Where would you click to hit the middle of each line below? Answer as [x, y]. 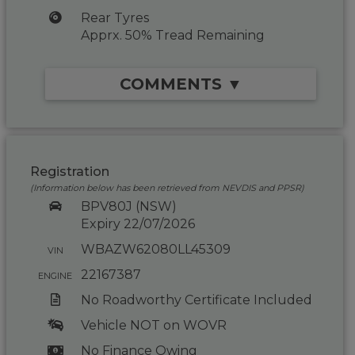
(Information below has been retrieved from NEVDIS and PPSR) [168, 188]
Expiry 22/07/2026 [137, 224]
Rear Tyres [115, 18]
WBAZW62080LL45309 [155, 249]
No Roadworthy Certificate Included [196, 300]
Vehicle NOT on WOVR [153, 325]
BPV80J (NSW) [128, 206]
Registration [70, 172]
